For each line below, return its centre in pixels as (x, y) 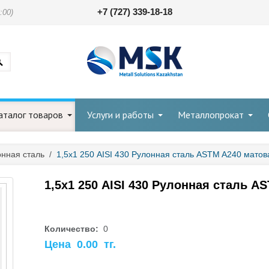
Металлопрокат (211, 115)
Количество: (73, 229)
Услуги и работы (120, 115)
